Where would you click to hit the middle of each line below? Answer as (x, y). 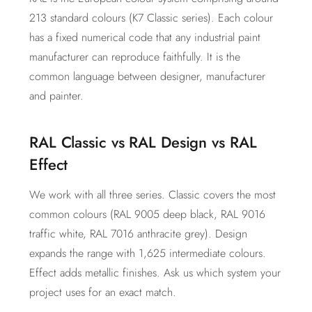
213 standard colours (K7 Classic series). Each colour (151, 18)
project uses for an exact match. (103, 292)
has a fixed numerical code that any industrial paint (145, 37)
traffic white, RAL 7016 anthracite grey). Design (138, 234)
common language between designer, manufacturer (147, 76)
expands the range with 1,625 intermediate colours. (148, 253)
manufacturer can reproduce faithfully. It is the (135, 57)
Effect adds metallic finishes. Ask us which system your (155, 273)
